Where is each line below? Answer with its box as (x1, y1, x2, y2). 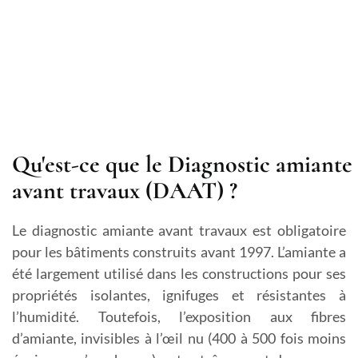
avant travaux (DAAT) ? (12, 176, 237, 205)
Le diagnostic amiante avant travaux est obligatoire (12, 221, 346, 239)
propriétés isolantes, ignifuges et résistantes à (12, 286, 346, 304)
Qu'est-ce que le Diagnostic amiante (12, 149, 352, 179)
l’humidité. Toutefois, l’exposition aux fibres (12, 308, 346, 325)
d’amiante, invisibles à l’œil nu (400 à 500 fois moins (12, 329, 346, 347)
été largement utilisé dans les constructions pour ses (12, 265, 346, 282)
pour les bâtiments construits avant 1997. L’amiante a (12, 243, 346, 261)
